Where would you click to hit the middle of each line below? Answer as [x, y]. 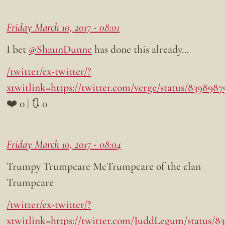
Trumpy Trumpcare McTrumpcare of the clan [104, 166]
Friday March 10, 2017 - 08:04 [64, 144]
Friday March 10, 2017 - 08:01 [63, 27]
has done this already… [141, 49]
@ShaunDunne [61, 49]
